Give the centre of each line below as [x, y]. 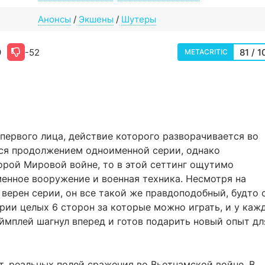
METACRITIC [206, 52]
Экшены [96, 19]
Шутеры [139, 19]
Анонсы [54, 19]
